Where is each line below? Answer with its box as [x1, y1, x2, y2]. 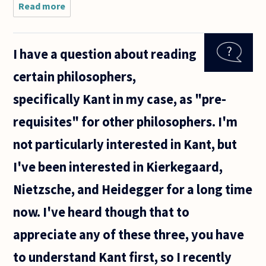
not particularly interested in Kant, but [13, 135, 237, 153]
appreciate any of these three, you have [13, 226, 245, 243]
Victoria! [65, 35, 103, 47]
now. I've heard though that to [13, 203, 190, 220]
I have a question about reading [13, 45, 197, 62]
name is [65, 23, 99, 36]
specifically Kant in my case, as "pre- [13, 90, 227, 107]
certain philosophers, [13, 68, 137, 85]
